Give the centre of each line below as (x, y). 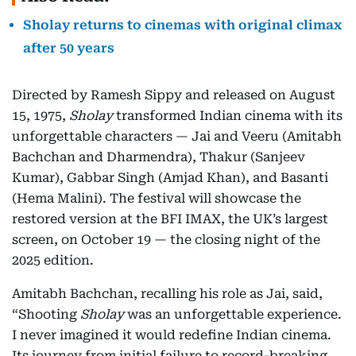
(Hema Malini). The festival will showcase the (157, 198)
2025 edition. (53, 260)
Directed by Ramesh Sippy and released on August (174, 95)
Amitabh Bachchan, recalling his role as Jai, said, (167, 294)
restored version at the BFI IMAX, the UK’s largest (170, 219)
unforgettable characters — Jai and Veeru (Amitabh (177, 136)
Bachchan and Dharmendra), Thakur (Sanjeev (159, 157)
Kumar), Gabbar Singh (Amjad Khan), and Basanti (170, 178)
